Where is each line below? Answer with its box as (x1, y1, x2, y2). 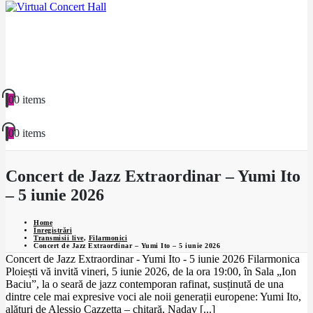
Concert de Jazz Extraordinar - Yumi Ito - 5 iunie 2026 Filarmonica (6, 253, 300, 265)
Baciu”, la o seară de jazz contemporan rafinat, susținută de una (6, 278, 284, 291)
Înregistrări (34, 226, 72, 235)
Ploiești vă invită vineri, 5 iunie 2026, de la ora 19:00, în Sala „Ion (6, 265, 296, 278)
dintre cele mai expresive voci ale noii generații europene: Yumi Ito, (6, 291, 301, 303)
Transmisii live (34, 234, 84, 242)
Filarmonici (88, 234, 127, 242)
